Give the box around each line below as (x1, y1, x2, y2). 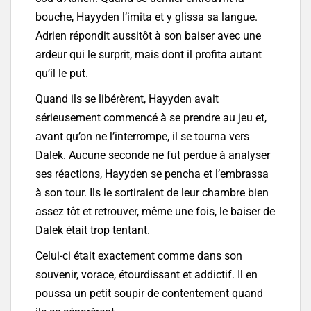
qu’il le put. (35, 67, 88, 81)
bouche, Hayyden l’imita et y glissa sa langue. (35, 10, 258, 24)
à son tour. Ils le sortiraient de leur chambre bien (35, 186, 269, 200)
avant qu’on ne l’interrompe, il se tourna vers (35, 130, 249, 144)
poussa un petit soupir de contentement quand (35, 287, 263, 301)
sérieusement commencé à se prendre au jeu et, (35, 111, 267, 125)
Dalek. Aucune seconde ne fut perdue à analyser (35, 149, 270, 162)
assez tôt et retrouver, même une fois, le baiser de (35, 205, 275, 219)
